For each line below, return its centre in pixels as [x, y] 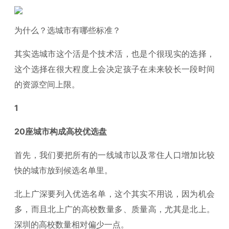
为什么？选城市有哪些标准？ [67, 30]
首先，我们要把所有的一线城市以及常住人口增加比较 [114, 155]
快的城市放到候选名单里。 [63, 170]
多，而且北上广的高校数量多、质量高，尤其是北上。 [114, 209]
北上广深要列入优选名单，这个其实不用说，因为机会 [114, 194]
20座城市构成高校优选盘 [61, 131]
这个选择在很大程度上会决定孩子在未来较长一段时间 [114, 69]
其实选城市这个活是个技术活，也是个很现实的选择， [114, 54]
